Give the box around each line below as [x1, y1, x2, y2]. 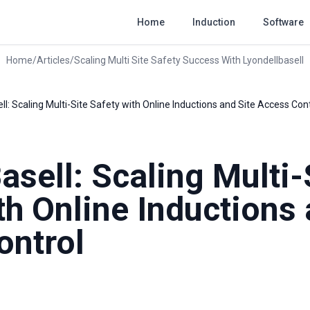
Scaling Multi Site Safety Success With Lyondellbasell [74, 55, 304, 66]
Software [263, 17, 304, 28]
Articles [37, 55, 70, 66]
